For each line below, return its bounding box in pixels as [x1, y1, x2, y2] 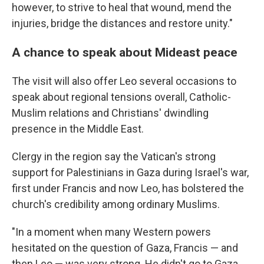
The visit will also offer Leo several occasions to [12, 75, 236, 87]
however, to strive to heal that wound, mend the [12, 1, 232, 14]
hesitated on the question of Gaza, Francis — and [12, 242, 238, 254]
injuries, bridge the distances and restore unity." [12, 17, 233, 29]
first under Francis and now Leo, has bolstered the [12, 182, 244, 194]
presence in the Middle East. [12, 123, 144, 135]
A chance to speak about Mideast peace [12, 45, 237, 60]
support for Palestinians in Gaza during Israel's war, [12, 166, 249, 179]
